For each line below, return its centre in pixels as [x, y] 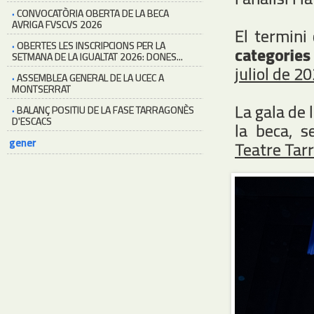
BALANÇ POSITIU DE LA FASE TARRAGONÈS [105, 110]
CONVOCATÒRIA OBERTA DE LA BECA [93, 13]
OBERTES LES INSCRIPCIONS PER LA [91, 45]
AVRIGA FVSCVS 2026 [57, 24]
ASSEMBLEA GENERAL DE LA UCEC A [90, 77]
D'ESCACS [32, 121]
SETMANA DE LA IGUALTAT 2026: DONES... [97, 56]
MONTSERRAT [41, 89]
